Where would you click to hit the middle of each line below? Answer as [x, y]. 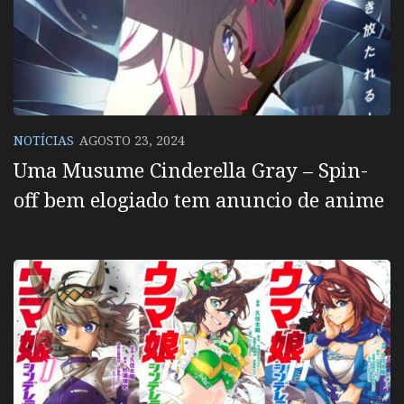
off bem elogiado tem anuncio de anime [199, 199]
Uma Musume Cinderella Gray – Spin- [191, 169]
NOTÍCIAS [44, 140]
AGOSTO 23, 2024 [132, 140]
